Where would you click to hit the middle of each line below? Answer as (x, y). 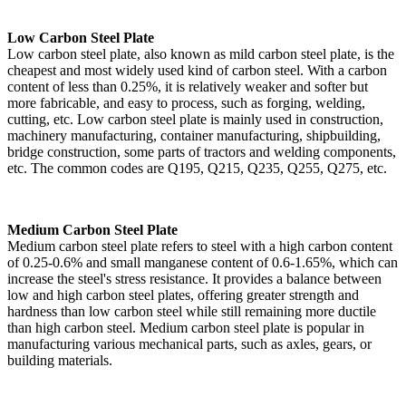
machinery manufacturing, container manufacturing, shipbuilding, (194, 135)
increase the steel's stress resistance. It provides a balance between (194, 278)
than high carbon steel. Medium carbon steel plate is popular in (186, 327)
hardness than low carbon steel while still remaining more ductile (192, 311)
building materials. (60, 360)
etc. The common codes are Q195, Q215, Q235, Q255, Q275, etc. (197, 168)
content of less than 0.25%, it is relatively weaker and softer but (188, 86)
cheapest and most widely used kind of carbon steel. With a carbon (197, 70)
